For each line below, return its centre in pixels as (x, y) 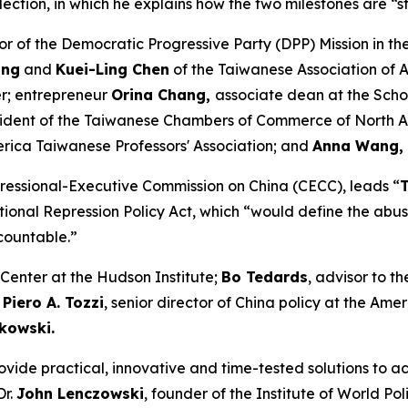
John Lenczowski (80, 393)
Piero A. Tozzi (53, 302)
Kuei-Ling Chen (112, 69)
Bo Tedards (265, 277)
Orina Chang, (163, 95)
